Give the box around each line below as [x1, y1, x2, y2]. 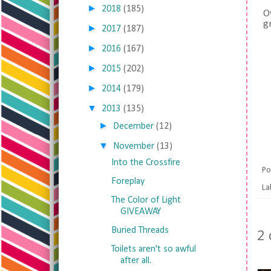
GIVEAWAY [120, 207, 161, 217]
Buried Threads [111, 226, 169, 235]
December [113, 122, 154, 131]
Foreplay [111, 177, 145, 186]
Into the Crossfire [111, 158, 180, 168]
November [113, 142, 155, 151]
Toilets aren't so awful [111, 244, 196, 254]
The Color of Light [111, 195, 181, 205]
